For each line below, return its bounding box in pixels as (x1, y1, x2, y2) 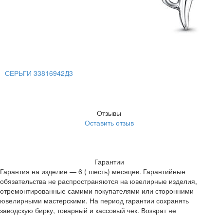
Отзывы (97, 108, 121, 118)
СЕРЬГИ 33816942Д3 (5, 68, 73, 78)
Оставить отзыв (84, 118, 134, 128)
